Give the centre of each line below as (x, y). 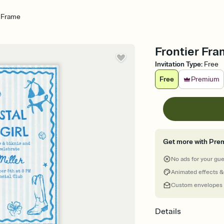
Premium (205, 79)
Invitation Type (178, 64)
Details (168, 211)
